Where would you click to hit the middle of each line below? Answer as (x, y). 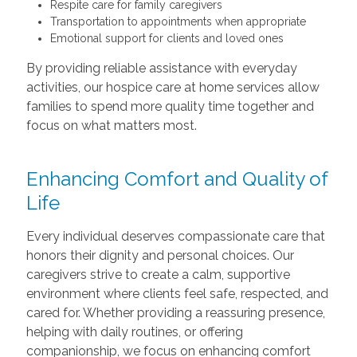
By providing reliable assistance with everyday (161, 68)
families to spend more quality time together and (170, 106)
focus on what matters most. (111, 125)
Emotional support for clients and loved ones (167, 38)
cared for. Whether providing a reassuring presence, (175, 312)
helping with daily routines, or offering (134, 331)
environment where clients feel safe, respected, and (177, 293)
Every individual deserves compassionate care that (175, 236)
